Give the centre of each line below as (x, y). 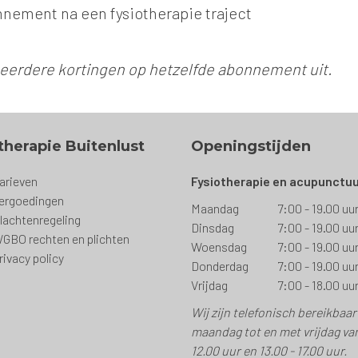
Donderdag (220, 266)
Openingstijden (251, 146)
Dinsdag (213, 227)
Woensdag (219, 247)
